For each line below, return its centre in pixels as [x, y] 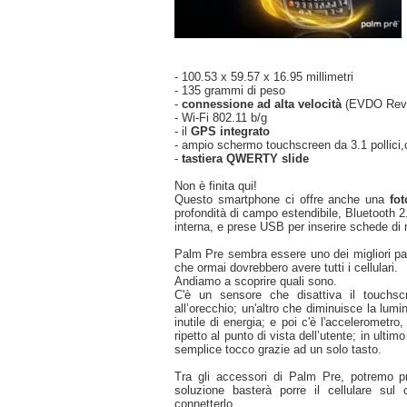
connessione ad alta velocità [263, 104]
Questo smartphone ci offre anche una [283, 199]
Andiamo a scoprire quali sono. [256, 281]
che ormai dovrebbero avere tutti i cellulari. [286, 267]
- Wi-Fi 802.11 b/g [221, 117]
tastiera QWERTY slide [245, 158]
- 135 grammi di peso [230, 90]
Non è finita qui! [216, 185]
